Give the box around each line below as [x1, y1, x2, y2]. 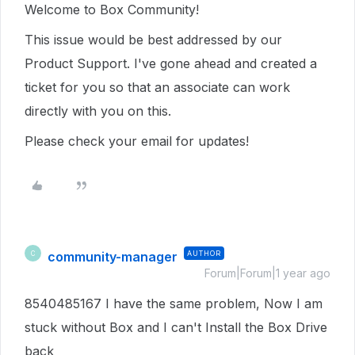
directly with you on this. [25, 103, 175, 119]
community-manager [48, 249, 177, 265]
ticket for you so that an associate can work [25, 79, 290, 95]
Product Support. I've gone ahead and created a [25, 55, 317, 71]
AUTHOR [187, 249, 221, 258]
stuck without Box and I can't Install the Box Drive [25, 319, 327, 335]
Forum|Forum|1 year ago [204, 266, 330, 280]
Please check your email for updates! [25, 133, 249, 149]
